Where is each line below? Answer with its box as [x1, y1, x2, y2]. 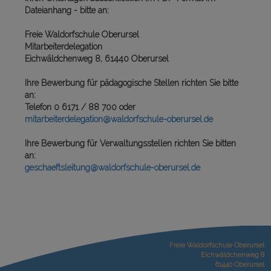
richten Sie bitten [172, 138, 236, 148]
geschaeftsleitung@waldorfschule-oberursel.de [25, 162, 200, 172]
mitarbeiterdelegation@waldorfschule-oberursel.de [25, 114, 213, 124]
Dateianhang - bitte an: [25, 5, 109, 15]
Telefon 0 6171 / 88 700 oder [25, 102, 135, 112]
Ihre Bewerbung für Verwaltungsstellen [25, 138, 172, 148]
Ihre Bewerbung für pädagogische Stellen [25, 77, 179, 88]
